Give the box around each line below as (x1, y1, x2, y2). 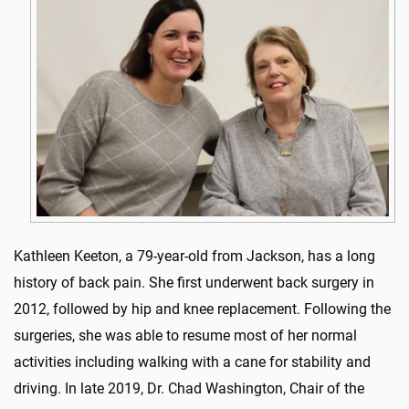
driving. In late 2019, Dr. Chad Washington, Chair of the (14, 379, 364, 397)
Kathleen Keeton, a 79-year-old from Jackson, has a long (14, 246, 375, 265)
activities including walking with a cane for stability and (14, 352, 371, 371)
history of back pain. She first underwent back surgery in (14, 273, 374, 291)
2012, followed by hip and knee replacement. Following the (14, 299, 391, 318)
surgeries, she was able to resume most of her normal (14, 326, 357, 344)
